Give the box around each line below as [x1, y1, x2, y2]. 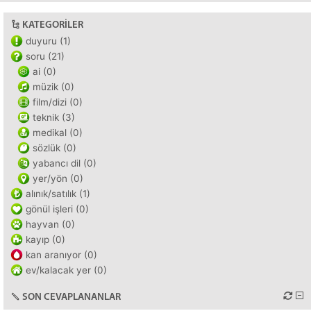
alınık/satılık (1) [26, 188, 90, 199]
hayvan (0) [26, 219, 75, 230]
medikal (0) [33, 127, 83, 138]
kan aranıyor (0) [26, 249, 97, 260]
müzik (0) [33, 81, 74, 92]
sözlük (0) [33, 142, 76, 153]
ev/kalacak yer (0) [26, 264, 107, 276]
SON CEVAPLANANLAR [22, 292, 121, 303]
